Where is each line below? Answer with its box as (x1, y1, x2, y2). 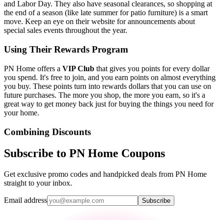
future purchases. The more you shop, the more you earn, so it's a (4, 90, 205, 99)
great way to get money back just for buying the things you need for (4, 99, 214, 108)
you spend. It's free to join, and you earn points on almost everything (4, 73, 216, 82)
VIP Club (62, 64, 94, 73)
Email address (4, 196, 47, 205)
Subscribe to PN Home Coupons (4, 147, 165, 160)
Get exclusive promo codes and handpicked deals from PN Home (4, 170, 207, 179)
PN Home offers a (4, 64, 62, 73)
